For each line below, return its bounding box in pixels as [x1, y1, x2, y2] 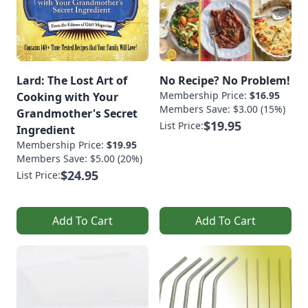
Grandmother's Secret [16, 105, 137, 121]
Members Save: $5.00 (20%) [16, 151, 142, 165]
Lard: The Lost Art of [16, 72, 127, 88]
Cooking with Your [16, 89, 118, 104]
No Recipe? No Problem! [159, 72, 290, 88]
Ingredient [16, 122, 75, 137]
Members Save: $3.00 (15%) [159, 102, 285, 115]
